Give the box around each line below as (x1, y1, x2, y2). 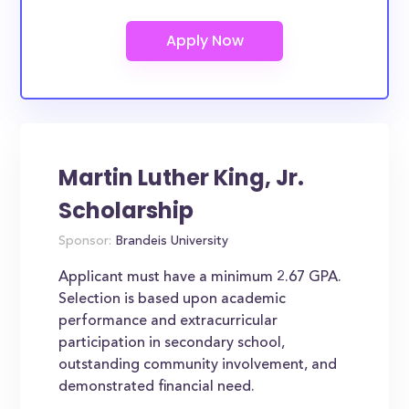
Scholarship (58, 195, 194, 225)
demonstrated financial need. (58, 380, 256, 394)
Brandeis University (111, 236, 229, 248)
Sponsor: (58, 236, 112, 248)
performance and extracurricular (58, 314, 278, 329)
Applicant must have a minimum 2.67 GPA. (58, 270, 342, 285)
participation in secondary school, (58, 336, 286, 351)
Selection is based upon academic (58, 292, 287, 307)
